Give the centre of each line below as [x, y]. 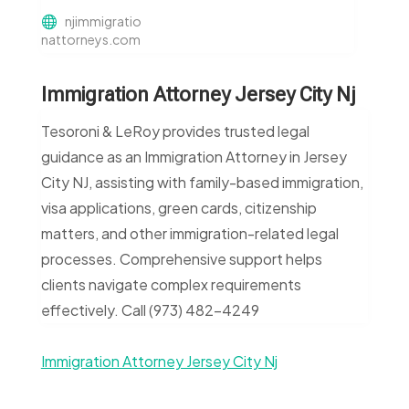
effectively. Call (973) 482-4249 [150, 310]
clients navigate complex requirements [171, 285]
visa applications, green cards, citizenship [178, 208]
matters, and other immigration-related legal [189, 234]
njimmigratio [103, 21]
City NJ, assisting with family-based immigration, [202, 183]
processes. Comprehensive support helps [181, 259]
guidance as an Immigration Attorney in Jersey [194, 157]
